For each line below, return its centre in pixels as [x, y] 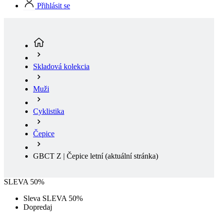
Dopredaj [38, 165]
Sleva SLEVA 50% [53, 157]
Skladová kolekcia [61, 25]
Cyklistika [49, 70]
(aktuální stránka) [132, 114]
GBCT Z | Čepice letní [69, 114]
